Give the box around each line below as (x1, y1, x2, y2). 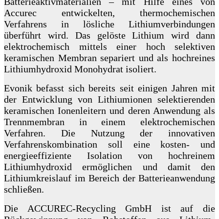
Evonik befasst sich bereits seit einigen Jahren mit (4, 83, 215, 94)
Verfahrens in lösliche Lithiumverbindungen (4, 19, 215, 30)
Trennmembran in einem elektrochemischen (4, 116, 215, 128)
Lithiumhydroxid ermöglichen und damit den (4, 161, 215, 173)
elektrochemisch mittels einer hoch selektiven (4, 41, 215, 52)
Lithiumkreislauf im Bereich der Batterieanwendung (4, 173, 215, 184)
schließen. (4, 184, 44, 195)
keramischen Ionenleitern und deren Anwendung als (4, 105, 215, 116)
